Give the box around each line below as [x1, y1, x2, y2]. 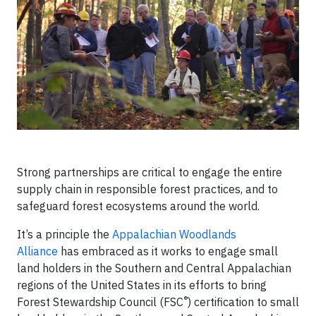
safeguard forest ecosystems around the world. [17, 199, 260, 213]
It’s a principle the [17, 227, 112, 241]
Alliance [17, 244, 58, 258]
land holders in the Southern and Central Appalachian [17, 261, 291, 275]
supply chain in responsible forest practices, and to [17, 182, 278, 196]
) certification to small [188, 295, 299, 309]
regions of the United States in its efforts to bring [17, 278, 267, 292]
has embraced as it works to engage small [58, 244, 278, 258]
